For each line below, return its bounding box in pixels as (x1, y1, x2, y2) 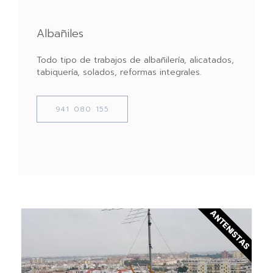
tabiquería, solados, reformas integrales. (37, 65, 202, 79)
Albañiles (37, 24, 83, 42)
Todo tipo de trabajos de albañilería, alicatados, (37, 53, 234, 66)
